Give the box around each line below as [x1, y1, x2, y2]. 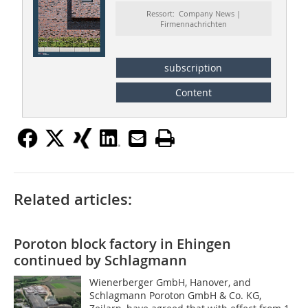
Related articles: [14, 188, 132, 210]
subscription [164, 60, 223, 74]
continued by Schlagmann [14, 250, 187, 269]
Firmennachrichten [159, 19, 227, 30]
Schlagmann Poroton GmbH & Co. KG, [89, 288, 262, 302]
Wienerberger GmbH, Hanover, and [89, 275, 252, 289]
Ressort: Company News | [146, 8, 241, 19]
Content [175, 85, 212, 99]
